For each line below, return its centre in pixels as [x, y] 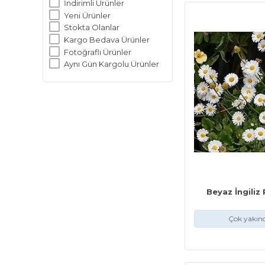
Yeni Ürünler [87, 15]
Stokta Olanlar [92, 28]
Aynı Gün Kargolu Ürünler [112, 64]
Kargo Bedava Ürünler [107, 39]
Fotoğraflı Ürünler [98, 52]
